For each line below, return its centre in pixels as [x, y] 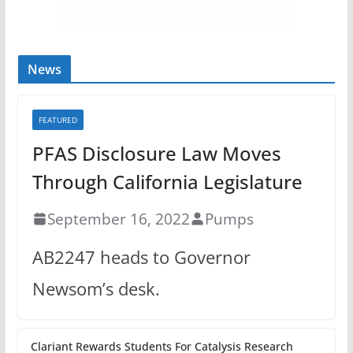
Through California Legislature [167, 181]
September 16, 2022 [118, 218]
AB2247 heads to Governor [141, 257]
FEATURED [58, 119]
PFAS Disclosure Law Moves [156, 153]
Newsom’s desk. [96, 288]
